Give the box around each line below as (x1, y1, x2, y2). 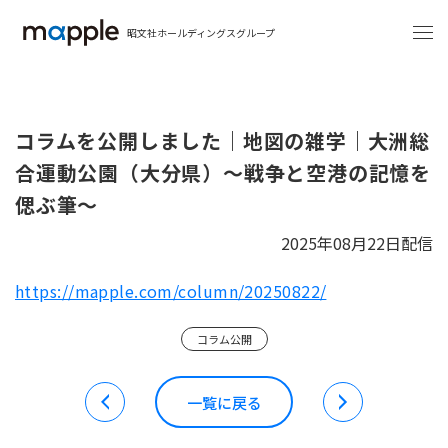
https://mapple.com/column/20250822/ (15, 279, 327, 303)
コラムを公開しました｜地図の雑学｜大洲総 (15, 126, 430, 155)
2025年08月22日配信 (281, 231, 433, 255)
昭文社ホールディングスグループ (127, 24, 275, 40)
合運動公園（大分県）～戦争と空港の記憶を (15, 158, 431, 187)
